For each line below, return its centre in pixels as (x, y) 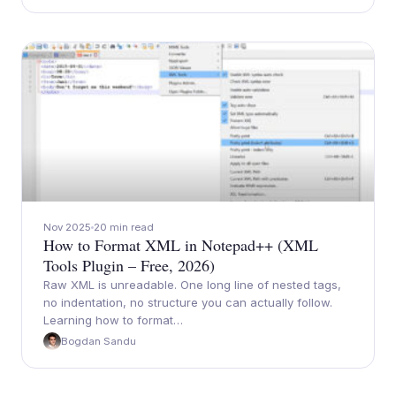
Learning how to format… (113, 320)
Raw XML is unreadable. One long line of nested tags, (192, 285)
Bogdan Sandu (99, 341)
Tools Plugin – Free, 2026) (129, 265)
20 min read (124, 227)
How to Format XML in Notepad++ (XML (181, 245)
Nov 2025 (67, 227)
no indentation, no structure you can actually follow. (188, 302)
